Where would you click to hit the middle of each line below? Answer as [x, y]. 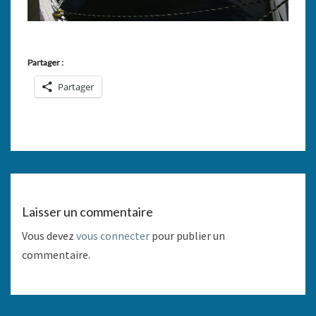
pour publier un [187, 235]
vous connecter [113, 235]
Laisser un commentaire [87, 211]
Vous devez [49, 235]
